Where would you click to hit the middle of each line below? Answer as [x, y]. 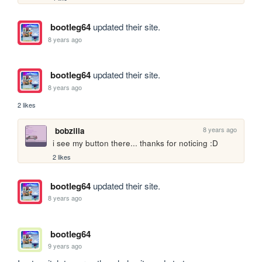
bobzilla [70, 131]
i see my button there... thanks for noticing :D [136, 143]
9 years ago [65, 246]
